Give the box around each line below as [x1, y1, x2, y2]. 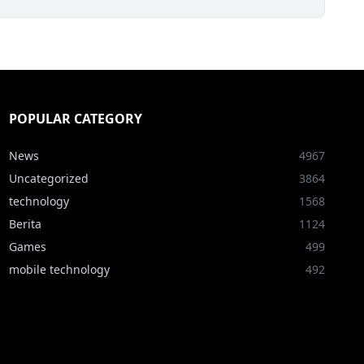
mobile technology [8, 262, 110, 278]
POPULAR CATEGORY [8, 110, 142, 128]
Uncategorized [8, 171, 89, 187]
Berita [8, 216, 41, 232]
